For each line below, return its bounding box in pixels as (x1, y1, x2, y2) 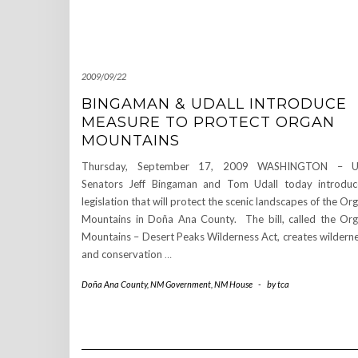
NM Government (150, 279, 211, 289)
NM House (214, 279, 253, 289)
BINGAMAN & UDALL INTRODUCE (82, 95, 347, 113)
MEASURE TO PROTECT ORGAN (82, 113, 335, 131)
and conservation (82, 248, 165, 261)
